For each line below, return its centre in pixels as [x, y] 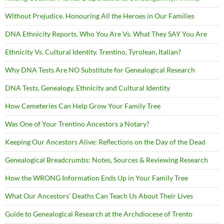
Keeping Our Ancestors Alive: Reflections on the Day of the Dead [105, 141]
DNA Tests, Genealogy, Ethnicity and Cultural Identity [87, 87]
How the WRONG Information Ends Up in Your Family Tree [96, 177]
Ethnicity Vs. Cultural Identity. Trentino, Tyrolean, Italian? [93, 51]
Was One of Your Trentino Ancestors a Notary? [77, 123]
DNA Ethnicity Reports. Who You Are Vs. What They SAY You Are [106, 33]
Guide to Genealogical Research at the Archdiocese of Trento [99, 213]
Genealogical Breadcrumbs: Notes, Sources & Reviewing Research [106, 159]
